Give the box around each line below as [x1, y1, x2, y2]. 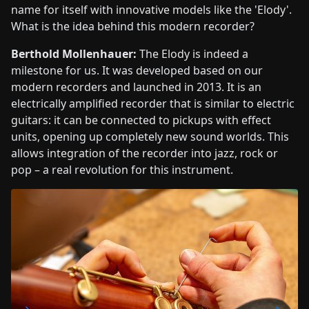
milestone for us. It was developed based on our [11, 62, 263, 78]
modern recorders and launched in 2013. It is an [11, 79, 261, 94]
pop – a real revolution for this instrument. [11, 161, 233, 177]
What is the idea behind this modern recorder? [11, 18, 255, 34]
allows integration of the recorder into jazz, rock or [11, 145, 278, 161]
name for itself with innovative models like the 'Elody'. [11, 1, 292, 17]
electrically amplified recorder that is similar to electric [11, 95, 295, 111]
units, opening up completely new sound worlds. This [11, 128, 289, 144]
